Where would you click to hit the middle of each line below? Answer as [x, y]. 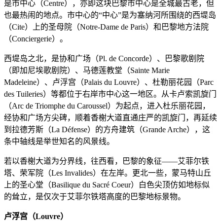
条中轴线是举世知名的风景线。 [59, 142]
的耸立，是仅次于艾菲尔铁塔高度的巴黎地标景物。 [95, 197]
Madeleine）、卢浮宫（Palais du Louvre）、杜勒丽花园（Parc [109, 82]
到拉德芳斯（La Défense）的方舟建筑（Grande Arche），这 [107, 130]
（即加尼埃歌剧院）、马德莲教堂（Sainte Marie [87, 71]
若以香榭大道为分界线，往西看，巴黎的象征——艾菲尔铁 [107, 161]
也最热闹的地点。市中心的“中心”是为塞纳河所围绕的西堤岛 [110, 15]
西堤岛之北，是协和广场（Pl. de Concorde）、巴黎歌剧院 [104, 59]
